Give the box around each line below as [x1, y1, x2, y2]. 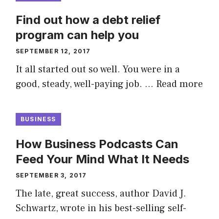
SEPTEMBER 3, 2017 [16, 172, 87, 179]
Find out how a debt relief [16, 13, 160, 27]
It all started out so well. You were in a [16, 63, 180, 76]
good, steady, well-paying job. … [16, 78, 156, 91]
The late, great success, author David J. [16, 187, 186, 200]
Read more [156, 78, 203, 91]
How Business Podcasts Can [16, 137, 178, 152]
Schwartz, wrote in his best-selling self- [16, 202, 186, 215]
